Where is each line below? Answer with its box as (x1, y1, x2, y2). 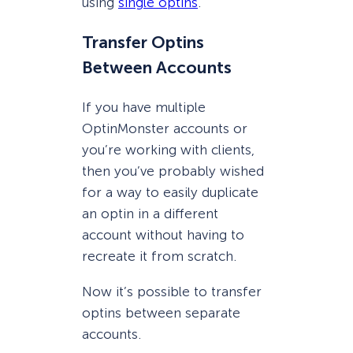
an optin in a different (82, 206, 218, 222)
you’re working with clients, (82, 142, 255, 158)
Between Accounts (82, 57, 232, 78)
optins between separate (82, 304, 240, 321)
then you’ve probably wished (82, 163, 264, 180)
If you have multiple (82, 99, 206, 116)
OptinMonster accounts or (82, 121, 247, 137)
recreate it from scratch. (82, 248, 236, 265)
